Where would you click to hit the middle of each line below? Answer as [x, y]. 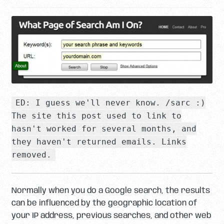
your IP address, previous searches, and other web [111, 216]
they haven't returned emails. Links [99, 142]
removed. [31, 155]
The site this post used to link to [96, 116]
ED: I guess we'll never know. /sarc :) [111, 103]
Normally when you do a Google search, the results [110, 191]
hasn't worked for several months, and [104, 129]
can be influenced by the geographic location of [104, 203]
